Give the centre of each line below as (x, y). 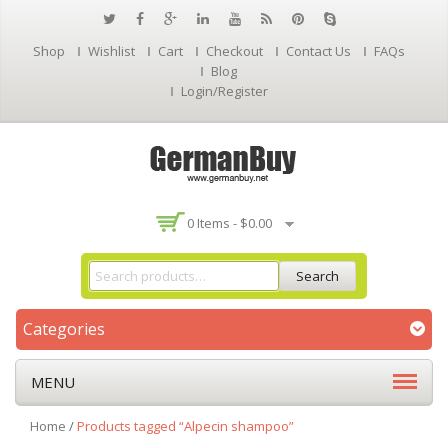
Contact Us (318, 51)
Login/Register (224, 91)
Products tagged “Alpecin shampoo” (185, 426)
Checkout (234, 51)
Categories (64, 329)
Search (317, 276)
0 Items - (213, 223)
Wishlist (111, 51)
